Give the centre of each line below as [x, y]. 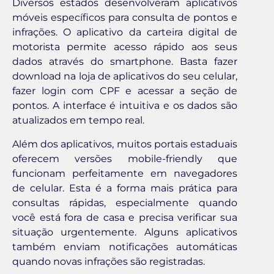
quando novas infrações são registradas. [109, 261]
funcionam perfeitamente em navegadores [125, 173]
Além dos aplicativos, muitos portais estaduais [125, 144]
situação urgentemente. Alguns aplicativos [125, 232]
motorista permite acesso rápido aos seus [125, 47]
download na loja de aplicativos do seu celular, [125, 76]
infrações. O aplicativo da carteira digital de [125, 32]
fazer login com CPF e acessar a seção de [125, 91]
